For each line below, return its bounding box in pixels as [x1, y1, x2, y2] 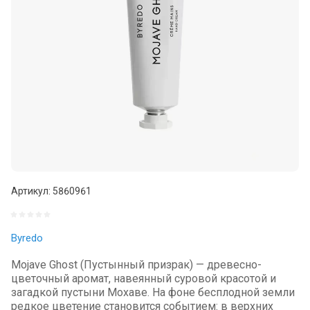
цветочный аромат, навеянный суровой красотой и [11, 272, 276, 285]
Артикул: [11, 185, 51, 197]
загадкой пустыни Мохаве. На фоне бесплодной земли [11, 286, 295, 299]
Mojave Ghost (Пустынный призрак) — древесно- [11, 258, 262, 271]
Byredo [11, 232, 43, 244]
